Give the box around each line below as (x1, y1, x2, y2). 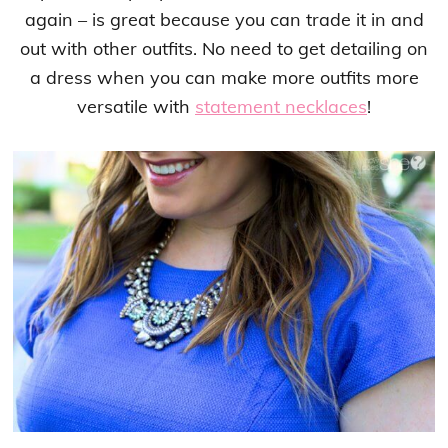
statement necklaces (195, 95, 367, 119)
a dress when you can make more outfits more (29, 66, 419, 90)
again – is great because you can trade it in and (24, 8, 424, 32)
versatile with (77, 95, 195, 119)
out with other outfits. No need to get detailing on (20, 37, 428, 61)
